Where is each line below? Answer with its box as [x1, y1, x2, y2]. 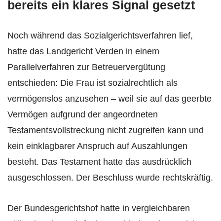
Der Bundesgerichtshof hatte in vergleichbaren [7, 203, 190, 214]
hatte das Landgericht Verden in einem [7, 46, 159, 57]
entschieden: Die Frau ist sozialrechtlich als [7, 78, 178, 88]
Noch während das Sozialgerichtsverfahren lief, [7, 31, 193, 41]
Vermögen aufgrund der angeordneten [7, 110, 158, 120]
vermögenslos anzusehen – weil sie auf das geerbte [7, 94, 212, 104]
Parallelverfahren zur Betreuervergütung [7, 62, 165, 73]
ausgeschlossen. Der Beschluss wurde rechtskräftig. [7, 173, 213, 183]
